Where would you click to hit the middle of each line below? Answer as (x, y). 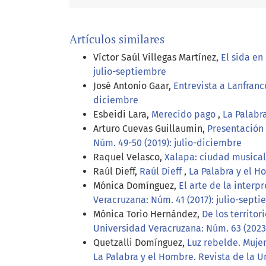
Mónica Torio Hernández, (148, 214)
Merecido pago (185, 114)
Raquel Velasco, (129, 157)
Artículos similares (117, 39)
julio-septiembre (130, 71)
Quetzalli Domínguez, (140, 242)
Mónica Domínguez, (136, 185)
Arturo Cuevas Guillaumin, (150, 128)
